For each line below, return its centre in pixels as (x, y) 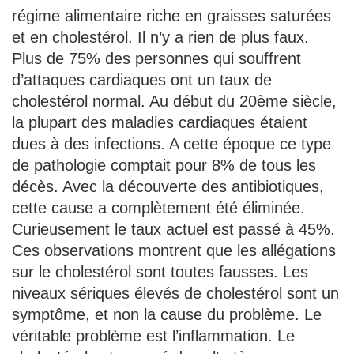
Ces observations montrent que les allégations (174, 250)
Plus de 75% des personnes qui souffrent (156, 58)
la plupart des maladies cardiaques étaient (160, 122)
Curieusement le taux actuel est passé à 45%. (173, 229)
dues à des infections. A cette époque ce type (171, 143)
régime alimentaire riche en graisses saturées (171, 15)
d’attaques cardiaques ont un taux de (142, 79)
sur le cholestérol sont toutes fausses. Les (160, 271)
